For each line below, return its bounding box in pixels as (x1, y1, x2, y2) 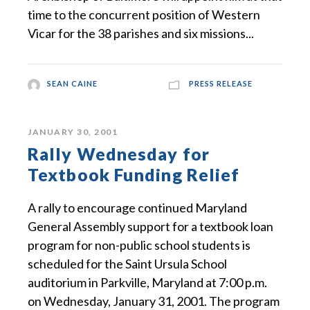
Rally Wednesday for (28, 143, 210, 165)
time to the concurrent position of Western (28, 7, 260, 23)
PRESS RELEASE (189, 79, 253, 89)
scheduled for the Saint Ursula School (28, 256, 227, 272)
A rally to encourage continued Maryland (28, 200, 247, 216)
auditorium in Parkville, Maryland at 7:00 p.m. (28, 275, 267, 291)
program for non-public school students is (28, 237, 250, 253)
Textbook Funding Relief (28, 164, 240, 185)
